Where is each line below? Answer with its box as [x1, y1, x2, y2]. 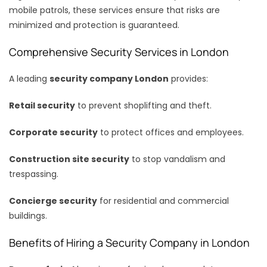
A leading [9, 72, 49, 85]
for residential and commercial [97, 194, 229, 207]
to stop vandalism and [129, 153, 225, 165]
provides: [169, 72, 208, 85]
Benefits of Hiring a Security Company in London [9, 235, 250, 250]
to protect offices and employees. [98, 126, 244, 138]
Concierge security [9, 194, 97, 207]
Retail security [9, 99, 75, 111]
